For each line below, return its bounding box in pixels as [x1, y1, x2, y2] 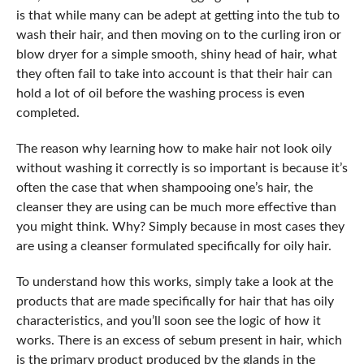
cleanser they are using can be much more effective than [15, 201, 336, 214]
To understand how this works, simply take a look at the [15, 275, 333, 288]
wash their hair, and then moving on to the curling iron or [15, 28, 341, 41]
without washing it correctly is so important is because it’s [15, 162, 348, 175]
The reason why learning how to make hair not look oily [15, 142, 331, 155]
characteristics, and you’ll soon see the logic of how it [15, 314, 321, 327]
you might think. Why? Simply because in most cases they [15, 220, 344, 233]
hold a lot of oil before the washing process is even [15, 87, 305, 100]
